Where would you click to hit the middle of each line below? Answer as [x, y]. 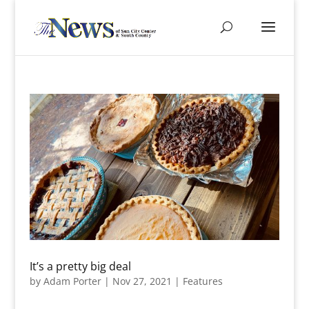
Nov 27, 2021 [142, 281]
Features [202, 281]
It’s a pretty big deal [80, 267]
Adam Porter [72, 281]
